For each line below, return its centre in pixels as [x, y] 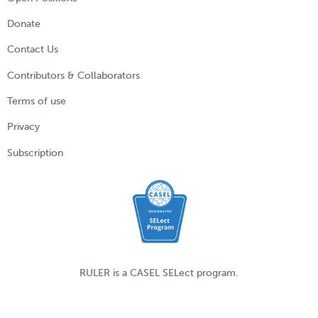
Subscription [35, 153]
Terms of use [37, 102]
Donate [24, 23]
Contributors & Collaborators [73, 75]
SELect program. [199, 273]
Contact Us [33, 50]
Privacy [23, 127]
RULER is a [105, 273]
